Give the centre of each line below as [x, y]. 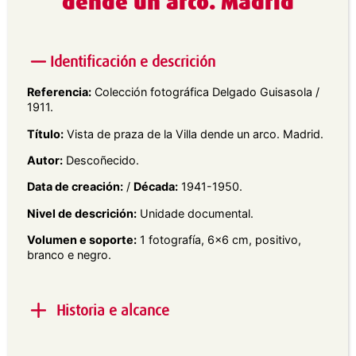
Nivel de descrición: [82, 213]
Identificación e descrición [132, 61]
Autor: [45, 160]
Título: [45, 133]
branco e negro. [69, 255]
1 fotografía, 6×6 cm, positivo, [219, 240]
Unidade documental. [195, 213]
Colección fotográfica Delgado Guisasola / [205, 92]
